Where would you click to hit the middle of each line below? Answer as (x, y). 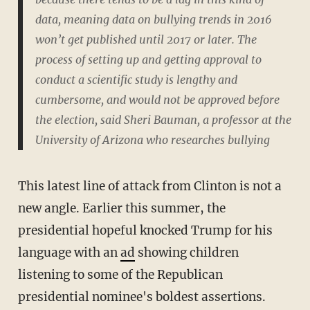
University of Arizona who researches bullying (152, 140)
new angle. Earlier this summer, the (121, 208)
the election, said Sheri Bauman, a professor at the (163, 120)
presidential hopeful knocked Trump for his (145, 230)
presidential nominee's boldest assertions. (142, 297)
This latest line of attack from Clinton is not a (149, 186)
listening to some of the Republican (120, 274)
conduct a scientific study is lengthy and (136, 80)
